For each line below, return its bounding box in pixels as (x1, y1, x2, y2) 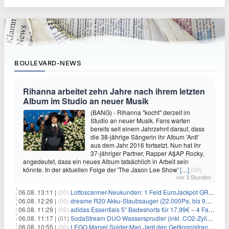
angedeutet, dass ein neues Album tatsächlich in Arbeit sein (23, 157, 189, 166)
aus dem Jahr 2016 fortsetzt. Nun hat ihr (90, 141, 201, 149)
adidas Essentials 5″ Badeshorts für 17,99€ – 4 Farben (71, 205, 209, 214)
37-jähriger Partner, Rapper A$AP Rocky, (90, 149, 204, 157)
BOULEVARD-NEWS (14, 59, 81, 67)
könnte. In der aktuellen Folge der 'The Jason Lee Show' (23, 165, 180, 174)
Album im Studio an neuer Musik (23, 95, 149, 107)
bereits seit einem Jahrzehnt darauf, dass (90, 124, 204, 133)
